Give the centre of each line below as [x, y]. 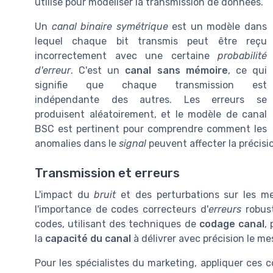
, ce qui [247, 70]
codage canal [232, 224]
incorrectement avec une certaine [126, 55]
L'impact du [65, 195]
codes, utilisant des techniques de [117, 224]
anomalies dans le [77, 143]
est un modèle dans [218, 26]
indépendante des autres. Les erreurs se [151, 99]
